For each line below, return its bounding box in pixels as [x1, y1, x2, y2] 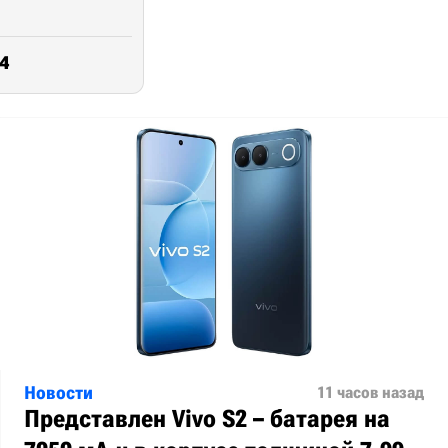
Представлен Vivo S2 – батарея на [24, 405, 390, 434]
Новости [24, 382, 93, 404]
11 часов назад [317, 383, 424, 403]
